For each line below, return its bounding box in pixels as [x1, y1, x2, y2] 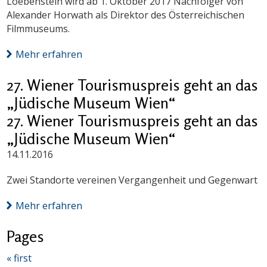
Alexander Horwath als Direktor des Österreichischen [7, 8, 245, 22]
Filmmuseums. [7, 22, 70, 36]
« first [7, 252, 32, 265]
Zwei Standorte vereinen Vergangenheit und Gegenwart [7, 173, 258, 187]
